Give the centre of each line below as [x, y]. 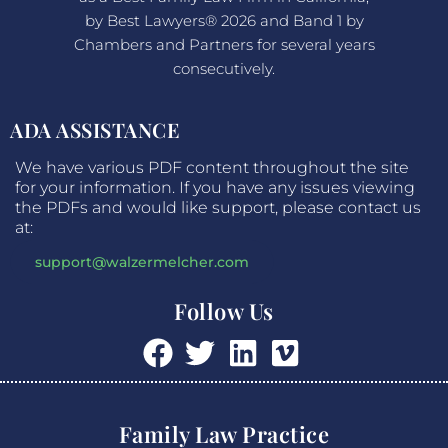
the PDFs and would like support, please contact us [218, 207]
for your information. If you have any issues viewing [215, 187]
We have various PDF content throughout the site [212, 167]
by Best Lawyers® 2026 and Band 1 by [224, 20]
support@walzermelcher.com [142, 261]
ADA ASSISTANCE [95, 129]
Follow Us [224, 310]
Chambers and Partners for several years [224, 44]
